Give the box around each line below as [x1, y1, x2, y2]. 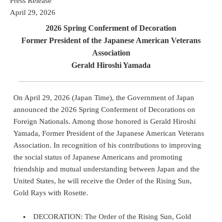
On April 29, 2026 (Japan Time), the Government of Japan [13, 93, 194, 102]
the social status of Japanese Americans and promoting [13, 153, 182, 161]
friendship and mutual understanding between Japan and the [13, 165, 200, 173]
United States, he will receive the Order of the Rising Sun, [13, 176, 192, 185]
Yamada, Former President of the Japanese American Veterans [13, 129, 204, 137]
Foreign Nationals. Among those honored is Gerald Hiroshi [13, 117, 196, 125]
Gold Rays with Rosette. [13, 188, 88, 197]
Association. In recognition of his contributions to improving [13, 141, 201, 149]
